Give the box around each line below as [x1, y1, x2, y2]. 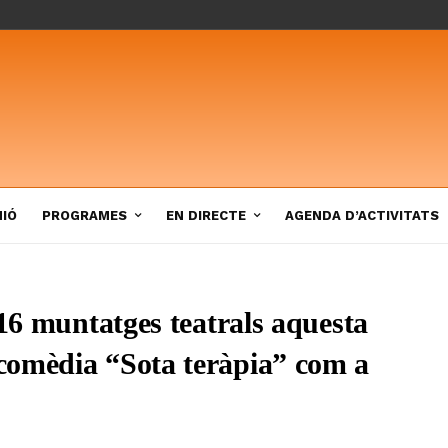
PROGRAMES [42, 207, 127, 223]
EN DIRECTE [166, 207, 246, 223]
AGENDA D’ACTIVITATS [285, 207, 439, 223]
